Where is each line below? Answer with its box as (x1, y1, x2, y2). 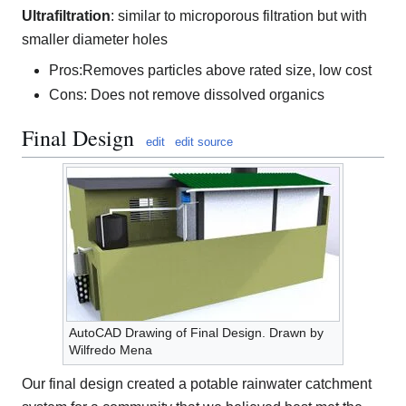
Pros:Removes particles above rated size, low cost (49, 62, 372, 78)
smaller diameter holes (22, 31, 168, 47)
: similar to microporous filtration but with (111, 7, 367, 24)
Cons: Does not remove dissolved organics (49, 87, 324, 103)
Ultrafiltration (22, 7, 111, 24)
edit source (175, 135, 233, 150)
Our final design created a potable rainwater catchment (22, 376, 372, 392)
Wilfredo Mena (69, 343, 152, 358)
